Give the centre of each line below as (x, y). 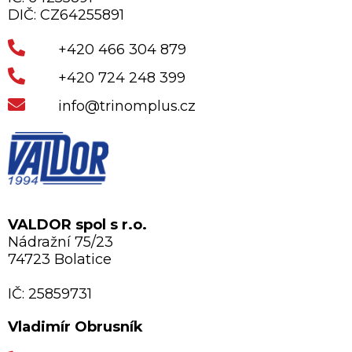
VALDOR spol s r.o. (77, 224)
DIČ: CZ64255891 (66, 15)
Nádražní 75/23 (60, 242)
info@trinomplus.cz (127, 106)
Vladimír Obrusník (75, 326)
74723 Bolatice (60, 259)
